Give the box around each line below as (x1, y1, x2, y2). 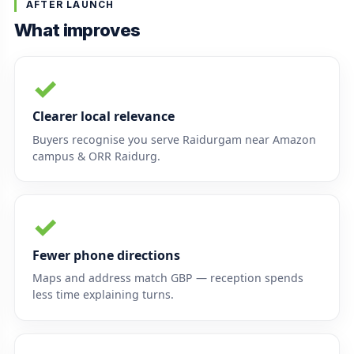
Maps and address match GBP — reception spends (32, 269, 303, 285)
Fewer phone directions (32, 246, 180, 264)
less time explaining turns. (32, 286, 174, 302)
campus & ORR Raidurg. (32, 148, 160, 164)
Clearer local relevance (32, 107, 175, 126)
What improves (13, 19, 141, 41)
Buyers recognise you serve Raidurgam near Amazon (32, 131, 316, 147)
